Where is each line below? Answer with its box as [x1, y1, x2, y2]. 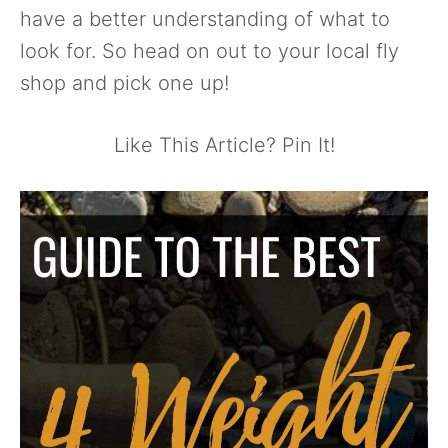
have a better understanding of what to [20, 6, 390, 31]
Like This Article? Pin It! [113, 132, 335, 157]
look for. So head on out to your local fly [20, 38, 399, 63]
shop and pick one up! [20, 70, 229, 95]
